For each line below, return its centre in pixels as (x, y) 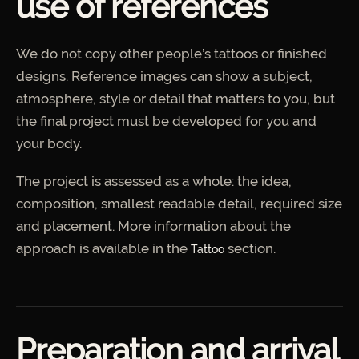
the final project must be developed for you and (166, 121)
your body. (49, 143)
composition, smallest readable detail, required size (179, 204)
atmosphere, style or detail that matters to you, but (175, 98)
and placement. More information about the (153, 226)
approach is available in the (103, 249)
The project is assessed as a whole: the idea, (154, 182)
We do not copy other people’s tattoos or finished (171, 53)
